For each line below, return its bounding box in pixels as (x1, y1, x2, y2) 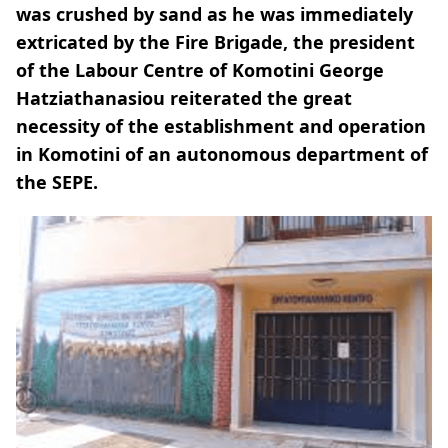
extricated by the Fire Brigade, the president (16, 30, 415, 54)
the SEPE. (16, 170, 98, 194)
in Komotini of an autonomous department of (16, 142, 428, 166)
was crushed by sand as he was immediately (16, 2, 413, 26)
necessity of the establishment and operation (16, 114, 426, 138)
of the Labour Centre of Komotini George (16, 58, 384, 82)
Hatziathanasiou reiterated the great (16, 86, 352, 110)
